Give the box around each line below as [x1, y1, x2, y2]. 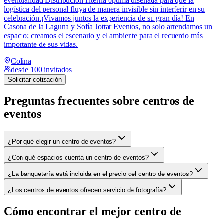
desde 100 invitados [11, 66, 72, 74]
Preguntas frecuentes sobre [4, 94, 143, 108]
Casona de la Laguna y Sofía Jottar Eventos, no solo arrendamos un [4, 22, 212, 31]
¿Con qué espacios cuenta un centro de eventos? [8, 153, 149, 161]
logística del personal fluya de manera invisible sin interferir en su [4, 5, 205, 14]
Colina [11, 57, 31, 66]
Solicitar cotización [8, 76, 62, 84]
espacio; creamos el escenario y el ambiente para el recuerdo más [4, 31, 203, 40]
